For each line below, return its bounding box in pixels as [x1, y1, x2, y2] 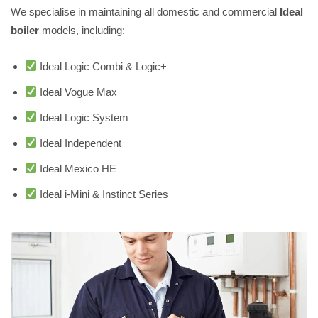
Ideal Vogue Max [37, 85, 118, 98]
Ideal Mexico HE [37, 162, 117, 175]
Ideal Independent [37, 136, 122, 149]
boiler [11, 23, 39, 36]
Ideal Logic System [37, 111, 129, 124]
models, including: [39, 23, 125, 36]
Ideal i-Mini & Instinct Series [37, 187, 169, 200]
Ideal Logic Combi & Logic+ [37, 60, 168, 72]
